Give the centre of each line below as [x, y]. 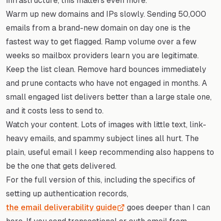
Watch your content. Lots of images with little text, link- [106, 124]
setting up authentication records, [67, 193]
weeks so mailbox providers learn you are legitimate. [102, 55]
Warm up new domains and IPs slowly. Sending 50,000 [106, 14]
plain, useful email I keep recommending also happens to [110, 152]
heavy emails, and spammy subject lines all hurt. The [102, 138]
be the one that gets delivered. [61, 166]
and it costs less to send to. [55, 110]
